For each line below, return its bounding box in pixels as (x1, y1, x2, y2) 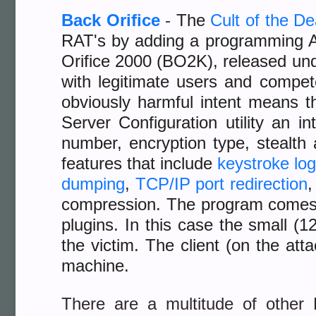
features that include (61, 154, 218, 173)
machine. (61, 256, 129, 275)
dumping (61, 174, 125, 193)
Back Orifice (61, 11, 160, 30)
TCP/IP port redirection (135, 174, 308, 193)
